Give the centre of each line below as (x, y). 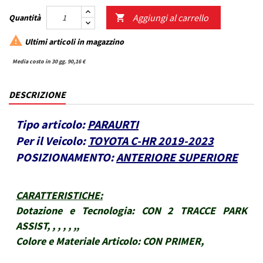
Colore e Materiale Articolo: (78, 241)
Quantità (25, 18)
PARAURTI (113, 124)
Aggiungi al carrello (171, 18)
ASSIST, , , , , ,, (48, 226)
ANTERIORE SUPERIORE (177, 157)
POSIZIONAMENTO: (65, 157)
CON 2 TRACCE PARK (194, 211)
